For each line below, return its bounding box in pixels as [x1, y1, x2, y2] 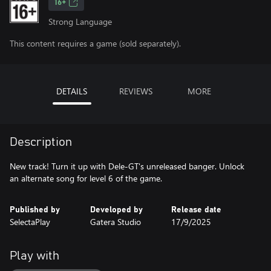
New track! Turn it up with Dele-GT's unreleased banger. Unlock [10, 160, 244, 172]
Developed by [90, 206, 143, 214]
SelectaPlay [10, 216, 50, 227]
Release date [171, 206, 221, 214]
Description [10, 136, 72, 148]
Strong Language [48, 16, 112, 27]
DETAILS [56, 85, 87, 97]
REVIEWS [119, 85, 152, 97]
